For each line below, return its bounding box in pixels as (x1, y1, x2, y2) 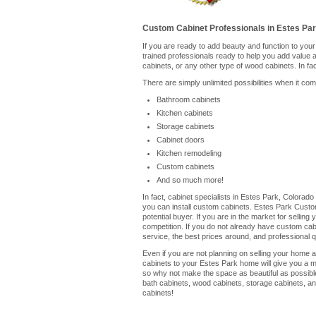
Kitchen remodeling (157, 149, 221, 157)
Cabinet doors (157, 135, 205, 144)
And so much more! (157, 176, 224, 184)
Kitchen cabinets (157, 109, 213, 117)
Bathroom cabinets (157, 95, 221, 104)
